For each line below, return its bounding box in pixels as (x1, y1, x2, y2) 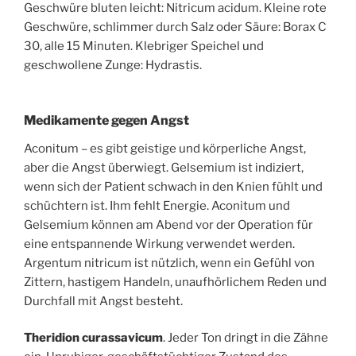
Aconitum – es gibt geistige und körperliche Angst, (24, 141, 306, 156)
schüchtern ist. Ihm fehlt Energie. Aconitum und (24, 198, 290, 213)
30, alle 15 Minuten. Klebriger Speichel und (24, 39, 264, 54)
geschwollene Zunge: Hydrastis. (24, 58, 202, 73)
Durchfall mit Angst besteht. (24, 293, 183, 308)
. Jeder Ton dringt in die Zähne (163, 331, 328, 346)
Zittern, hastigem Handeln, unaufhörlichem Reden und (24, 274, 327, 289)
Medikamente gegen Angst (24, 112, 189, 128)
